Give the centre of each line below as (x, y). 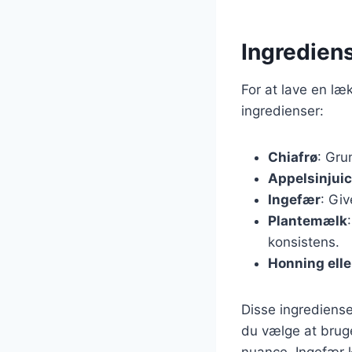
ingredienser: (282, 110)
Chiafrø (293, 157)
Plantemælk (308, 220)
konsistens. (304, 242)
